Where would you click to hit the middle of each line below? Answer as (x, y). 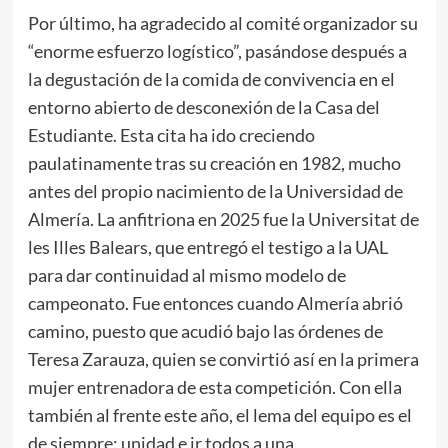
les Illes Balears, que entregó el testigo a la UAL (207, 247)
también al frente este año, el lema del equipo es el (219, 415)
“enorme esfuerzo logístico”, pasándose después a (217, 51)
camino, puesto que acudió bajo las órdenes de (205, 331)
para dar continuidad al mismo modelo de (186, 275)
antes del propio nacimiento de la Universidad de (215, 191)
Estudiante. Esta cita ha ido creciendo (171, 135)
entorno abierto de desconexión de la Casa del (203, 107)
